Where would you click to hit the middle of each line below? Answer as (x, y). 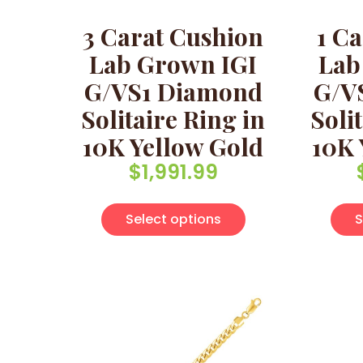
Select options (173, 220)
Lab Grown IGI (173, 64)
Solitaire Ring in (173, 120)
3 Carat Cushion (173, 37)
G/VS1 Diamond (173, 92)
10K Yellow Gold (173, 147)
